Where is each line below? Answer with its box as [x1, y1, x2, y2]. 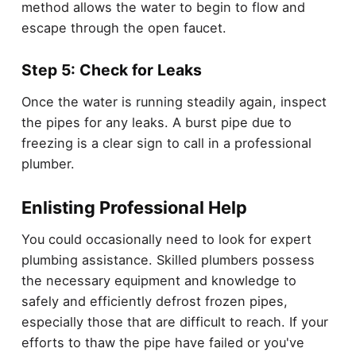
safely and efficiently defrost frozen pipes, [21, 292, 288, 309]
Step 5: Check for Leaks [21, 60, 202, 80]
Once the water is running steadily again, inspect [21, 93, 327, 110]
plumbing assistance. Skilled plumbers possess [21, 251, 315, 268]
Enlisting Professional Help [21, 196, 247, 218]
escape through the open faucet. [21, 20, 226, 37]
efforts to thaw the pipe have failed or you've [21, 334, 304, 350]
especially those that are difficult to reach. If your [21, 313, 328, 330]
